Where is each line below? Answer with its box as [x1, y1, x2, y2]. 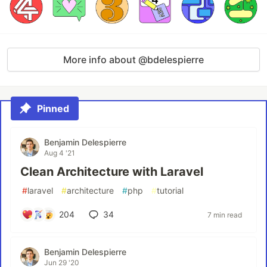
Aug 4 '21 [44, 148, 75, 157]
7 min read [207, 210, 242, 219]
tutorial [157, 185, 184, 195]
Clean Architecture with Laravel [20, 164, 203, 179]
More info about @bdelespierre [63, 54, 204, 66]
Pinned [37, 103, 69, 114]
